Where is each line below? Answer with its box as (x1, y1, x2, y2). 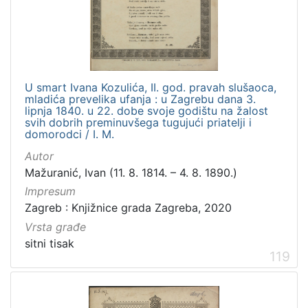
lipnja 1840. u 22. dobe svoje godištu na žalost (25, 104, 268, 118)
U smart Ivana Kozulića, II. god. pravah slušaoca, (25, 80, 276, 95)
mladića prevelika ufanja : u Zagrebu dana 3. (25, 92, 256, 107)
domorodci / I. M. (25, 127, 114, 142)
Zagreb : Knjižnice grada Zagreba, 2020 (25, 201, 232, 215)
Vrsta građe (25, 219, 86, 234)
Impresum (25, 184, 76, 199)
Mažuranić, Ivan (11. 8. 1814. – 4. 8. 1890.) (25, 166, 237, 180)
